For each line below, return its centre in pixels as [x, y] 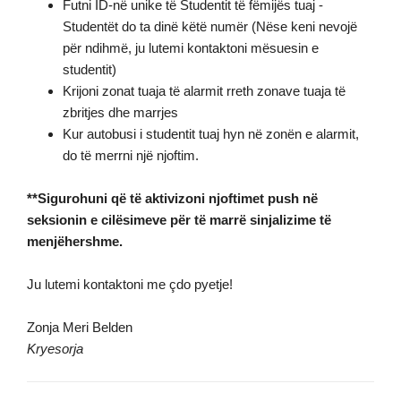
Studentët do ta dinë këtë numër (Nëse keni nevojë [210, 26]
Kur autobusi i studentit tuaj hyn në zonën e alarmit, [211, 134]
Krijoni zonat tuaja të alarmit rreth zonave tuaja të [204, 91]
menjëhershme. [75, 241]
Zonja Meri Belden [80, 327]
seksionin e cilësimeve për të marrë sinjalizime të [179, 220]
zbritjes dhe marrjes [120, 112]
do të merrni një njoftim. [131, 155]
